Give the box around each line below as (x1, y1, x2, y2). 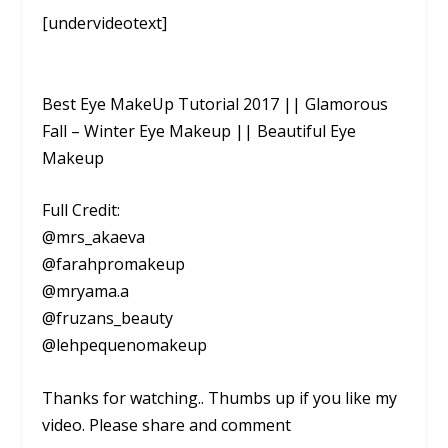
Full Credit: (42, 199, 121, 222)
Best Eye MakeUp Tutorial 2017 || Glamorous (42, 92, 389, 115)
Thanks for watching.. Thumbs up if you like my (42, 386, 398, 409)
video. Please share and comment (42, 413, 292, 436)
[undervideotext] (42, 11, 168, 34)
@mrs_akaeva (42, 226, 146, 249)
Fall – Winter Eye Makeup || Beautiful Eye (42, 119, 357, 142)
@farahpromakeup (42, 253, 186, 276)
